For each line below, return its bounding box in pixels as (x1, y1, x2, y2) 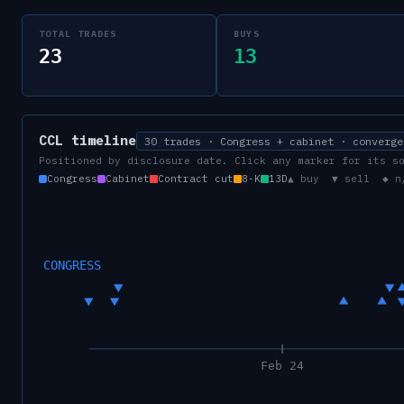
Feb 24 (261, 358, 305, 372)
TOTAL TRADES (39, 28, 117, 40)
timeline (63, 132, 136, 149)
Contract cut (158, 172, 234, 185)
